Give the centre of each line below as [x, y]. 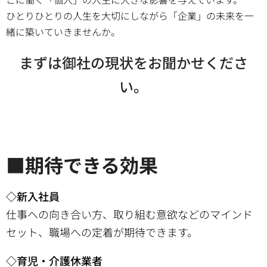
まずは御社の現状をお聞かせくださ [133, 62]
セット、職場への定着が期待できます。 [102, 232]
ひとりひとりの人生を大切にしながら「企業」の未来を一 [130, 15]
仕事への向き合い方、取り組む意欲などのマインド [129, 214]
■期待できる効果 [82, 164]
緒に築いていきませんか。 [63, 32]
